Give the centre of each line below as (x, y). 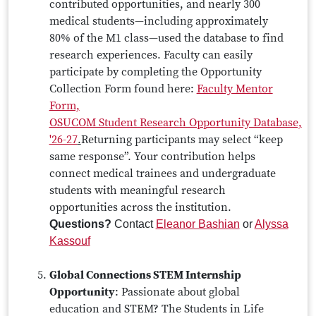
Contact (133, 224)
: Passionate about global (177, 292)
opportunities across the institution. (140, 207)
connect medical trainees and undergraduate (162, 174)
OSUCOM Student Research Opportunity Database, (175, 123)
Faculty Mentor (235, 89)
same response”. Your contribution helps (152, 157)
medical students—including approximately (158, 21)
